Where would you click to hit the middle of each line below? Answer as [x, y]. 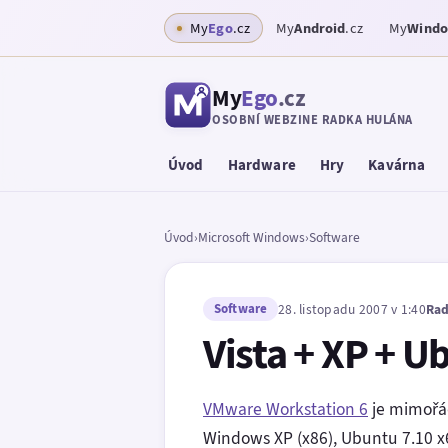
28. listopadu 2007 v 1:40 [352, 308]
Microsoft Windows [251, 236]
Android [320, 28]
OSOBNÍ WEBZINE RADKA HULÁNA [312, 119]
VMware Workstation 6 [285, 408]
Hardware [261, 165]
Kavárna [397, 165]
